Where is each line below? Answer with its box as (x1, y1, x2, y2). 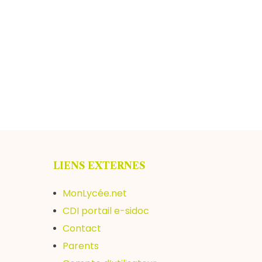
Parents (63, 239, 99, 253)
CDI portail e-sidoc (63, 204, 149, 218)
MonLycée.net (63, 187, 127, 200)
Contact (63, 222, 101, 235)
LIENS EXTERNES (53, 160, 146, 171)
